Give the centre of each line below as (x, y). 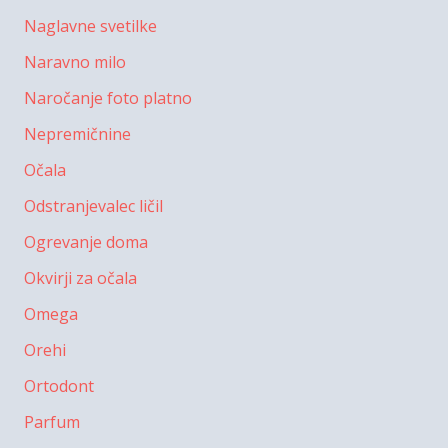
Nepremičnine (77, 133)
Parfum (52, 421)
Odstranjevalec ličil (93, 205)
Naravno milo (75, 61)
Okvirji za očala (80, 277)
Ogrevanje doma (86, 241)
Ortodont (59, 385)
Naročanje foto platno (108, 97)
